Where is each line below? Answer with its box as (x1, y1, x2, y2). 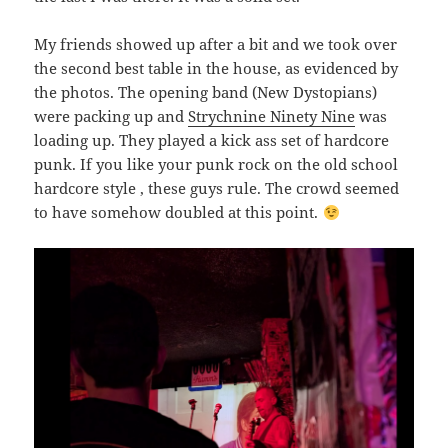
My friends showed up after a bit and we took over (34, 34, 398, 55)
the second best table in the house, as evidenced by (34, 58, 399, 79)
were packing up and (34, 106, 189, 127)
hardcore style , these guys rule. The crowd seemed (34, 178, 400, 199)
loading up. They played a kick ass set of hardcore (34, 130, 390, 151)
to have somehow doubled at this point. (34, 202, 323, 223)
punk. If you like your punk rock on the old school (34, 154, 399, 175)
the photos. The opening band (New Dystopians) (34, 82, 378, 103)
